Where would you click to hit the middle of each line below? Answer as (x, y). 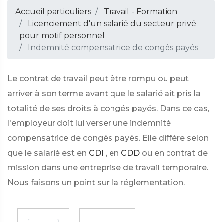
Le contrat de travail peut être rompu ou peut (98, 79)
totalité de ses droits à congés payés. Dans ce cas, (108, 108)
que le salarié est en (47, 153)
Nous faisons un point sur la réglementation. (96, 183)
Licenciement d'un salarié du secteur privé (112, 24)
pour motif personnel (62, 35)
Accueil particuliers (53, 12)
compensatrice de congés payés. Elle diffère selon (108, 138)
